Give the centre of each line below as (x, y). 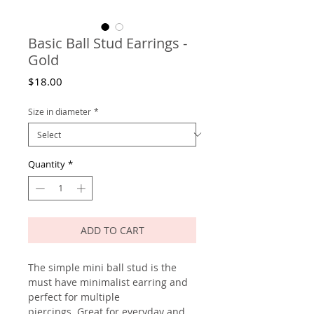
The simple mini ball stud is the (102, 268)
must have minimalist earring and (108, 282)
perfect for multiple (74, 297)
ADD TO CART (112, 231)
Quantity (47, 164)
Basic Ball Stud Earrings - (108, 43)
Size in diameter (60, 111)
